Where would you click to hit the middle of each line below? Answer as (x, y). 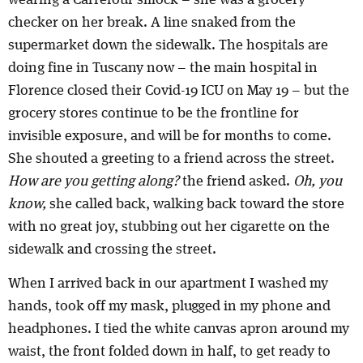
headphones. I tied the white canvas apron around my (179, 329)
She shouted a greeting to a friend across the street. (171, 158)
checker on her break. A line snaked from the (152, 22)
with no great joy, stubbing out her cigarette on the (169, 226)
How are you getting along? (95, 181)
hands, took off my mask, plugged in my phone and (169, 307)
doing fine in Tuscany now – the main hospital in (163, 68)
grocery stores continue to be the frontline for (154, 113)
